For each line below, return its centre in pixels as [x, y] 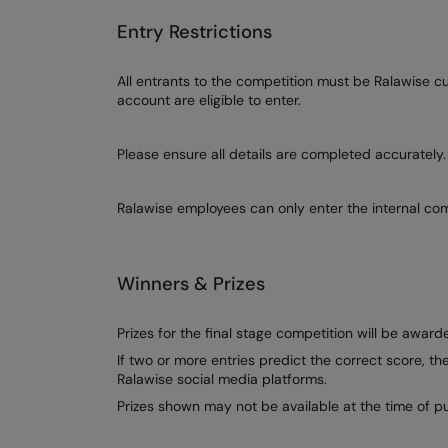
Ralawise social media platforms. [222, 378]
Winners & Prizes [191, 283]
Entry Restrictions [194, 31]
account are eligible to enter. [209, 99]
